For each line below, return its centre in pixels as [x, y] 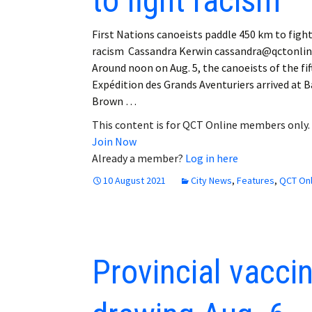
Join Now [114, 141]
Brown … [114, 101]
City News [211, 180]
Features [256, 180]
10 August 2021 [134, 180]
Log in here [212, 158]
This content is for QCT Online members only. [201, 124]
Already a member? [139, 158]
